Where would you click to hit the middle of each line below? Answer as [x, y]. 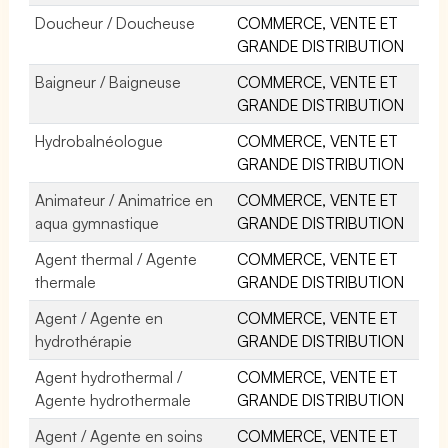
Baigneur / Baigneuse [108, 81]
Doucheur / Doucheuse [115, 22]
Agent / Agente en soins [119, 435]
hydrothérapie [83, 340]
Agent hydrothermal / [109, 376]
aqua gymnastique [97, 222]
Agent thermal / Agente [116, 258]
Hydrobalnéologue [99, 140]
